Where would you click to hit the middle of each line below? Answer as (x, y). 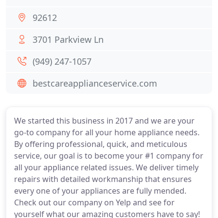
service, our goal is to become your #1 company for (109, 156)
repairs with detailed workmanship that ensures (103, 179)
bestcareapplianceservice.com (95, 83)
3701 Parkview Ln (68, 39)
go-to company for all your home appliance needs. (107, 132)
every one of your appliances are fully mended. (100, 191)
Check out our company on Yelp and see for (94, 202)
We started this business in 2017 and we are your (104, 121)
